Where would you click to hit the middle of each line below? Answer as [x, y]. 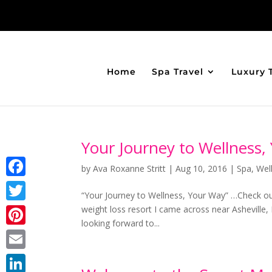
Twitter [20, 210]
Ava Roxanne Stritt [130, 168]
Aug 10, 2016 [202, 168]
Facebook [25, 185]
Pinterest [24, 234]
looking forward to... [121, 223]
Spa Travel [178, 71]
